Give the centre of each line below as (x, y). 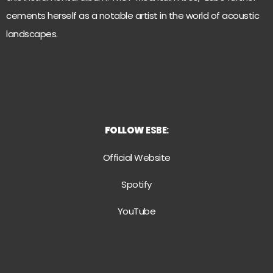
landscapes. (32, 34)
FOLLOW (124, 130)
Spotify (136, 185)
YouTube (136, 211)
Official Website (136, 157)
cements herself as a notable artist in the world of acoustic (133, 15)
